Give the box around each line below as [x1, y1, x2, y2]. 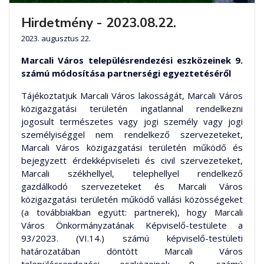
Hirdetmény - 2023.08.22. [21, 14, 176, 32]
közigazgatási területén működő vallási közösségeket [21, 193, 243, 206]
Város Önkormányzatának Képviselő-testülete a [21, 219, 243, 232]
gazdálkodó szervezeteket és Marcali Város [21, 180, 243, 193]
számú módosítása [21, 67, 107, 80]
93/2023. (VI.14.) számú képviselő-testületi [21, 232, 243, 245]
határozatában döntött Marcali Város [21, 245, 243, 258]
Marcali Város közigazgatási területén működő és [21, 141, 243, 154]
